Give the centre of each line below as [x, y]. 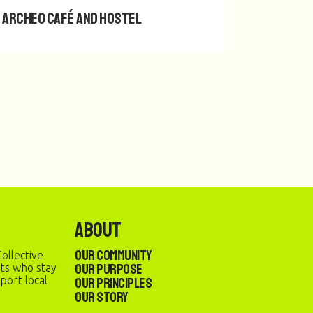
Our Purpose [109, 270]
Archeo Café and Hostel [72, 18]
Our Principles [113, 284]
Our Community [113, 256]
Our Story [101, 298]
